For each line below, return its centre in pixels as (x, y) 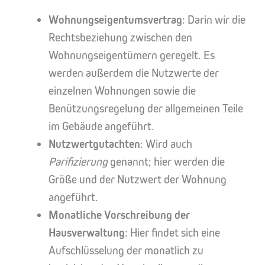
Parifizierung (78, 162)
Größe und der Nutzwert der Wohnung (138, 180)
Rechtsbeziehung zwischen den (121, 38)
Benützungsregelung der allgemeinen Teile (146, 109)
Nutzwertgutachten (95, 144)
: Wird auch (167, 144)
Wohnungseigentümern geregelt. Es (132, 56)
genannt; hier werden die (167, 162)
